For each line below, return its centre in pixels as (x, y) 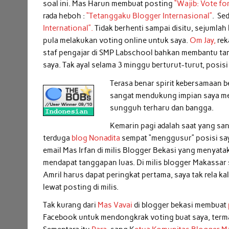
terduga (58, 138)
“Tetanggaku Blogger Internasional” (150, 16)
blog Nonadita (96, 138)
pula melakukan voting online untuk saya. (117, 41)
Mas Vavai (115, 205)
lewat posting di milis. (81, 187)
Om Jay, (203, 41)
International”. (68, 28)
